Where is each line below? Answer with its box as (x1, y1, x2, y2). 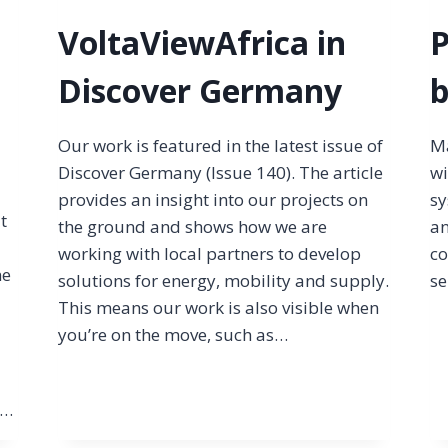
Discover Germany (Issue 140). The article (58, 160, 384, 184)
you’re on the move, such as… (58, 322, 289, 346)
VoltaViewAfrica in (58, 20, 347, 64)
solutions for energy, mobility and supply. (58, 268, 390, 292)
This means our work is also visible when (58, 295, 380, 319)
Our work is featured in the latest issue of (58, 133, 384, 157)
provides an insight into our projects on (58, 187, 369, 211)
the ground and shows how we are (58, 214, 328, 238)
